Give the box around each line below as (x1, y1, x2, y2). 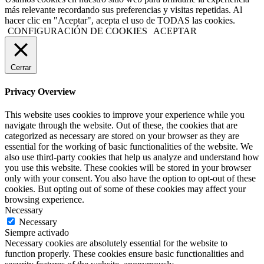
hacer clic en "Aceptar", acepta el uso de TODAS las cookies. (5, 15, 235, 26)
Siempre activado (5, 227, 69, 237)
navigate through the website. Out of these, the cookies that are (5, 120, 237, 130)
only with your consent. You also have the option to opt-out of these (5, 173, 256, 183)
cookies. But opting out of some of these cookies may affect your (5, 183, 246, 194)
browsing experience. (5, 194, 84, 204)
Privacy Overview (5, 86, 76, 97)
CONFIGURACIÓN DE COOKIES (8, 26, 147, 37)
